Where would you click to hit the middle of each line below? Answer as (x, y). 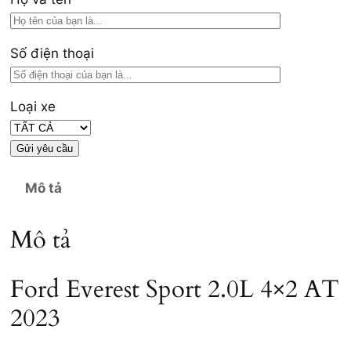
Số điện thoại (52, 53)
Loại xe (33, 107)
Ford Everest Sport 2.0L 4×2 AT (175, 289)
